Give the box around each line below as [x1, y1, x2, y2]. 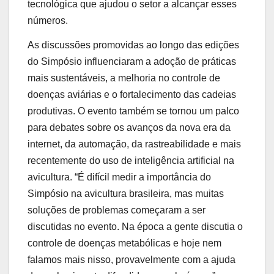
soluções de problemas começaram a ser [28, 205, 206, 216]
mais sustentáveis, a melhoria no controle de [28, 73, 220, 84]
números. [28, 15, 68, 26]
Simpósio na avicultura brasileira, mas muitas [28, 188, 224, 199]
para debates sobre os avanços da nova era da [28, 122, 231, 133]
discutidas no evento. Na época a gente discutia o [28, 221, 243, 232]
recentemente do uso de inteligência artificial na [28, 155, 234, 166]
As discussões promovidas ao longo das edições [28, 40, 239, 51]
